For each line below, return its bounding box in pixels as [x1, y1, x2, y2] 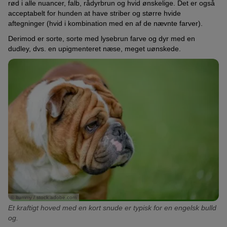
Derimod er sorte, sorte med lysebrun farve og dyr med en [8, 34, 195, 43]
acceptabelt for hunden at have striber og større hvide [8, 9, 181, 17]
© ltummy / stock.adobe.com [11, 194, 77, 200]
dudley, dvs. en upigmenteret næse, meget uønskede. [8, 44, 181, 53]
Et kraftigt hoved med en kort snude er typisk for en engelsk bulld [8, 203, 216, 212]
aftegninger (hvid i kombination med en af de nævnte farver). [8, 19, 203, 27]
